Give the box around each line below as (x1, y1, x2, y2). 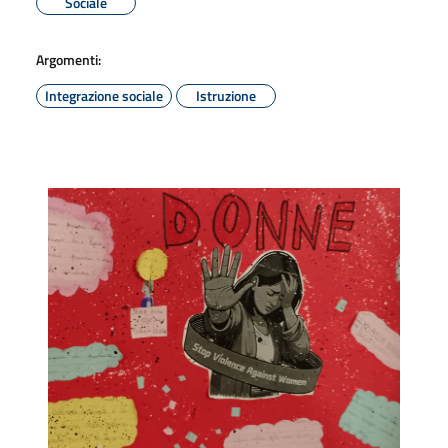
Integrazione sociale (45, 84, 163, 106)
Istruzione (196, 84, 256, 106)
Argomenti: (36, 48, 101, 70)
